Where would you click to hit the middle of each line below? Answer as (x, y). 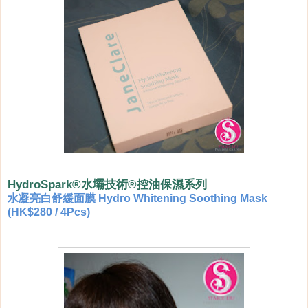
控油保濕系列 (172, 185)
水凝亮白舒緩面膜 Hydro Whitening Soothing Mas (134, 199)
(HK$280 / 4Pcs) (49, 212)
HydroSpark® (44, 185)
